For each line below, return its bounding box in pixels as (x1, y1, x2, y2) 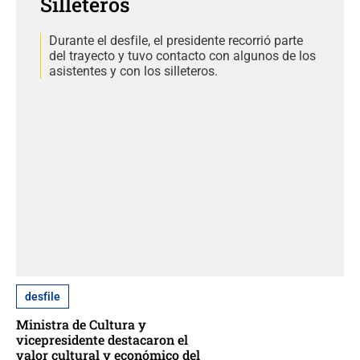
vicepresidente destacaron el (16, 330, 188, 348)
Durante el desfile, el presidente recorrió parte (49, 33, 303, 49)
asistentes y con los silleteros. (49, 63, 218, 80)
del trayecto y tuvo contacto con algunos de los (49, 48, 316, 64)
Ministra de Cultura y (16, 315, 146, 333)
